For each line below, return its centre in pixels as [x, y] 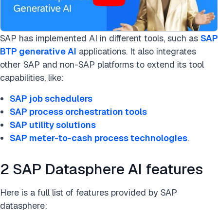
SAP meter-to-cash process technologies [99, 138]
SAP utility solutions [53, 125]
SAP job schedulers [51, 99]
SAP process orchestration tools [78, 112]
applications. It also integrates [136, 51]
